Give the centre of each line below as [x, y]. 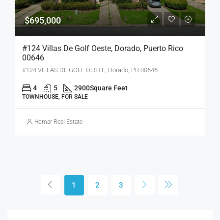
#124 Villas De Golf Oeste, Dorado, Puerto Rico [103, 48]
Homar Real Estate [58, 122]
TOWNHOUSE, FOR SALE [55, 96]
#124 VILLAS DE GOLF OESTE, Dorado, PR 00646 [90, 70]
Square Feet [109, 88]
